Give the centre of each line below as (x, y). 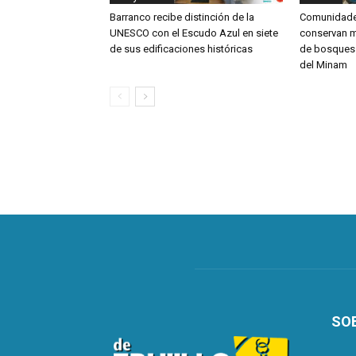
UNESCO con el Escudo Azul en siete (194, 33)
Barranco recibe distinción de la (182, 17)
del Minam (323, 65)
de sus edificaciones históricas (181, 49)
